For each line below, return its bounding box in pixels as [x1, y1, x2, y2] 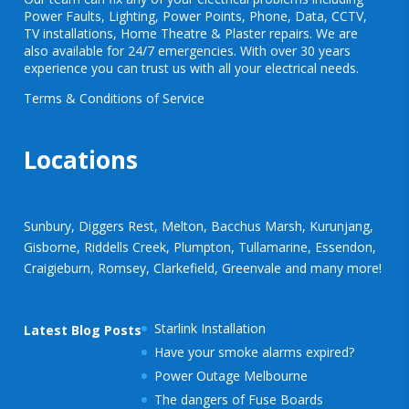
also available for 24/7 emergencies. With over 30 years [24, 41, 351, 59]
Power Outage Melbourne [154, 367, 309, 385]
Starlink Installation [154, 320, 267, 338]
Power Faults [24, 6, 102, 25]
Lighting [109, 6, 156, 25]
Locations [24, 143, 139, 177]
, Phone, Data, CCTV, [242, 6, 368, 25]
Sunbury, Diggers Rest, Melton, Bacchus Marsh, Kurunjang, [24, 216, 374, 235]
